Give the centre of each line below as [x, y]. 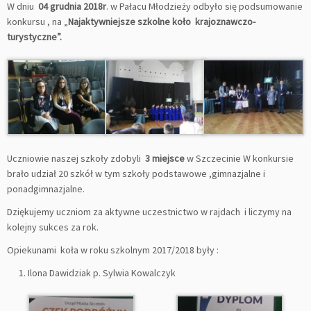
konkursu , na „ [37, 22]
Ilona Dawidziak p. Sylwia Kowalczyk [102, 272]
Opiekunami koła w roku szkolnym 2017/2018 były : [113, 250]
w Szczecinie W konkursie [239, 158]
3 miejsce [165, 158]
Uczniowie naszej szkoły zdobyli [76, 158]
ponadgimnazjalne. [46, 188]
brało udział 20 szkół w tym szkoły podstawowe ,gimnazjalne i [136, 173]
